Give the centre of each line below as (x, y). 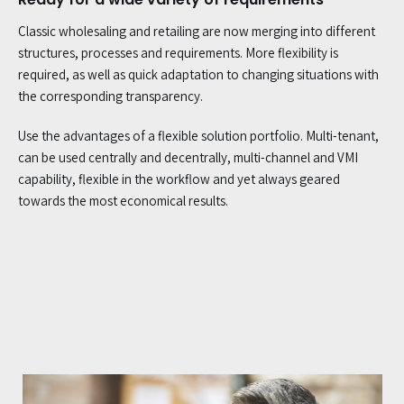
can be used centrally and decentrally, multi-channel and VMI (188, 157)
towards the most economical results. (123, 200)
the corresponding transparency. (110, 96)
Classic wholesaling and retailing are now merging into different (197, 31)
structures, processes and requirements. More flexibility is (178, 52)
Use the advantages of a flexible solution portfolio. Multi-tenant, (198, 135)
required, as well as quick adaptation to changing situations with (198, 74)
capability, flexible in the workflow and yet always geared (179, 179)
